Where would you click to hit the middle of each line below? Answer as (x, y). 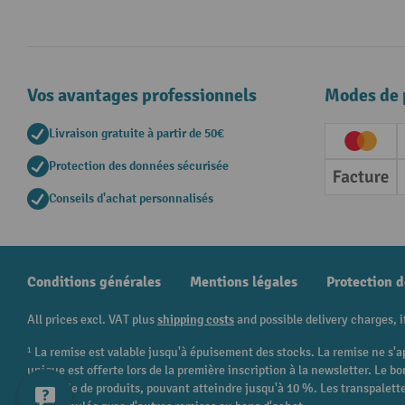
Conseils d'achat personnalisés (131, 199)
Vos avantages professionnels (142, 96)
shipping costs (196, 320)
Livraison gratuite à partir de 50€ (137, 134)
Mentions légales (244, 283)
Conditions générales (94, 283)
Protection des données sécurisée (139, 166)
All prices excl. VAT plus (92, 320)
